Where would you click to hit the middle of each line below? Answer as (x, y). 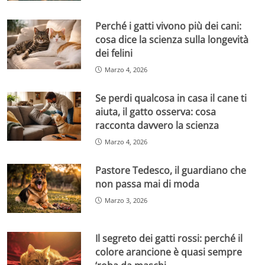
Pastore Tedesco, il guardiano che (171, 170)
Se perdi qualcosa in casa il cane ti (171, 98)
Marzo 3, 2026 (126, 200)
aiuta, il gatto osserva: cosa (156, 112)
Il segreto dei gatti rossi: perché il (169, 239)
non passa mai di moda (148, 184)
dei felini (114, 53)
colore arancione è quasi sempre (169, 252)
